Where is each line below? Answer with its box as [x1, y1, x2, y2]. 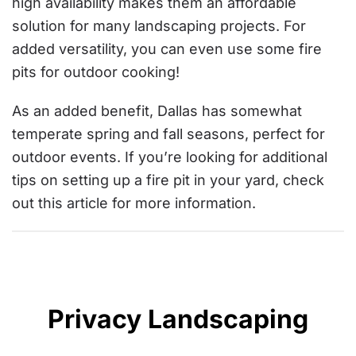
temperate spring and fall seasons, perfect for [12, 126, 325, 142]
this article [38, 195, 108, 211]
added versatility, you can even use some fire [12, 41, 322, 57]
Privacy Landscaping [48, 304, 308, 335]
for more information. [108, 195, 256, 211]
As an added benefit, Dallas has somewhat [12, 103, 302, 119]
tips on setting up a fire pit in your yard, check [12, 172, 324, 188]
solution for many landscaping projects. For [12, 17, 306, 34]
